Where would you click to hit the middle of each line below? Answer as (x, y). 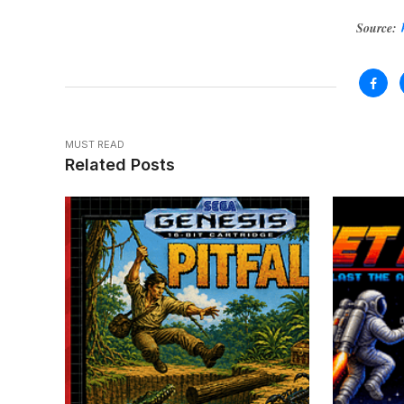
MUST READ (95, 144)
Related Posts (120, 165)
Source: (379, 28)
